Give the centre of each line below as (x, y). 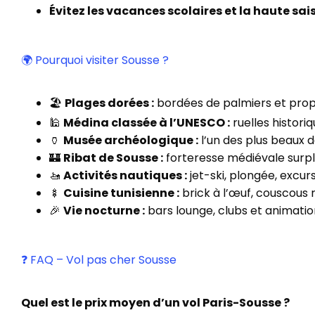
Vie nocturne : (104, 211)
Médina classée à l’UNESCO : (147, 123)
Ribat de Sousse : (113, 158)
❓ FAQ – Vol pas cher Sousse (99, 260)
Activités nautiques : (125, 175)
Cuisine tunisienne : (121, 193)
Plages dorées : (109, 103)
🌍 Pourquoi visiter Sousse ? (95, 60)
